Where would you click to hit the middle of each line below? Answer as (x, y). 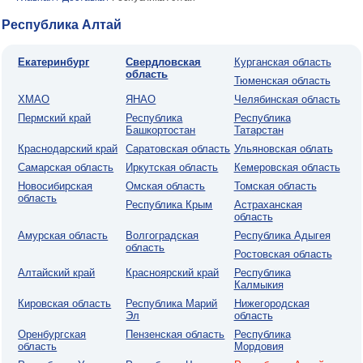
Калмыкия (258, 285)
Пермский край (55, 118)
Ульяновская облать (283, 149)
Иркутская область (172, 167)
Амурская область (63, 235)
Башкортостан (161, 130)
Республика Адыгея (282, 235)
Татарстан (258, 130)
